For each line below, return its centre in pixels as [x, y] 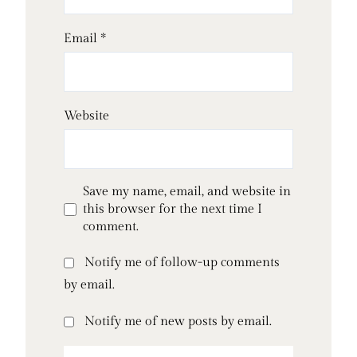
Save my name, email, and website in [187, 192]
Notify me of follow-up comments [182, 263]
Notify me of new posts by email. [178, 322]
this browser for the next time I [173, 210]
